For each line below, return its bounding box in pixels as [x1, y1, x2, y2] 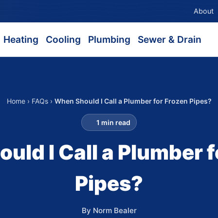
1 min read [96, 118, 130, 127]
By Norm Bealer [81, 206, 137, 215]
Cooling [45, 33, 81, 45]
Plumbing [88, 33, 130, 45]
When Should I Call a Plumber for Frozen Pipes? [54, 97, 212, 105]
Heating [3, 33, 38, 45]
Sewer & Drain [137, 33, 201, 45]
